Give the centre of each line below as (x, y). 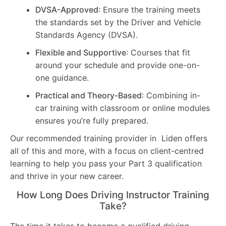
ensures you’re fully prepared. (92, 120)
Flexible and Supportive (81, 52)
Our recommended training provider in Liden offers (109, 138)
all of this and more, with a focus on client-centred (107, 151)
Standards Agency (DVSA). (87, 35)
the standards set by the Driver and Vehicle (118, 22)
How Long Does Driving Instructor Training (113, 195)
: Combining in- (171, 95)
